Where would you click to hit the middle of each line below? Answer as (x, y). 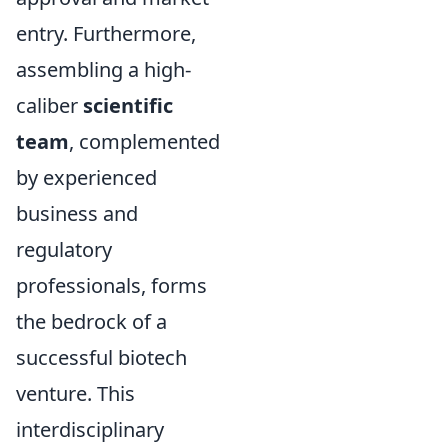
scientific (128, 106)
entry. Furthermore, (106, 34)
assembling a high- (103, 70)
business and (77, 214)
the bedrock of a (91, 322)
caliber (49, 106)
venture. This (75, 394)
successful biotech (101, 358)
